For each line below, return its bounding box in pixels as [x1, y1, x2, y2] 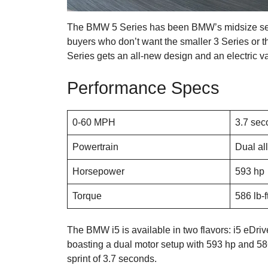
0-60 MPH [72, 117, 115, 127]
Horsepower [72, 166, 124, 176]
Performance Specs [67, 78, 220, 98]
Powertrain [72, 141, 118, 152]
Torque [72, 190, 102, 201]
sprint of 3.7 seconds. [67, 253, 157, 264]
